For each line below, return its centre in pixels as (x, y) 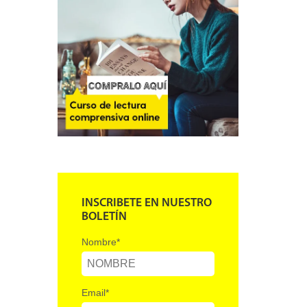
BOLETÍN (105, 217)
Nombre (99, 242)
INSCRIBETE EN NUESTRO (147, 203)
